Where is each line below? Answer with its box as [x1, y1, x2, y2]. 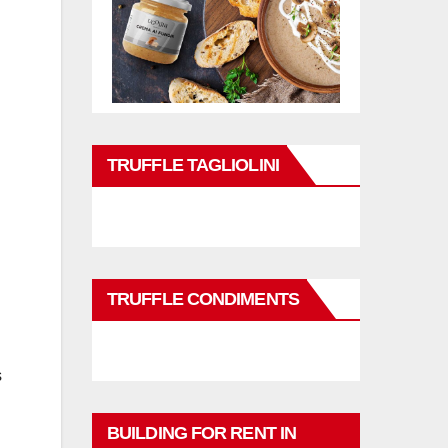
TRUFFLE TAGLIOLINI [107, 155, 279, 175]
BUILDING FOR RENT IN [107, 423, 297, 443]
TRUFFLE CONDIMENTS [107, 289, 299, 309]
